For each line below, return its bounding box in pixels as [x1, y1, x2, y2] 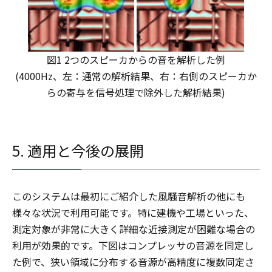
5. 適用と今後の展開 [12, 140, 144, 161]
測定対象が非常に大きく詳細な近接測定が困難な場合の [12, 222, 255, 236]
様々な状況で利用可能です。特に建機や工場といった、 [12, 205, 254, 220]
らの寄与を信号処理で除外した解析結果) [47, 85, 225, 100]
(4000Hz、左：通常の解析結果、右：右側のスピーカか [15, 69, 257, 83]
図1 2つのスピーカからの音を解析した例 [47, 52, 225, 67]
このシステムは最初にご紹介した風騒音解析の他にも [12, 189, 245, 203]
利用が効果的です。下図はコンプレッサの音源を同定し [12, 238, 254, 253]
